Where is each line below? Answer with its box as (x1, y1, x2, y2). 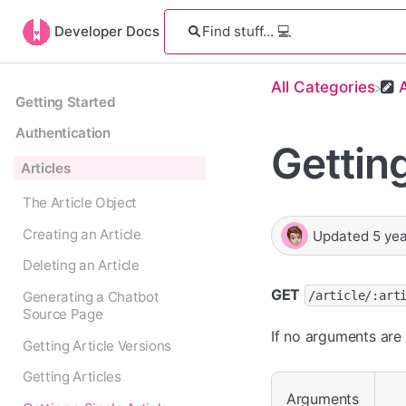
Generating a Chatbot (22, 288, 159, 306)
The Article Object (22, 194, 138, 212)
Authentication (15, 124, 111, 142)
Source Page (22, 305, 103, 324)
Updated (312, 227, 372, 245)
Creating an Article (22, 225, 141, 243)
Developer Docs (54, 23, 159, 40)
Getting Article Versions (22, 336, 172, 354)
